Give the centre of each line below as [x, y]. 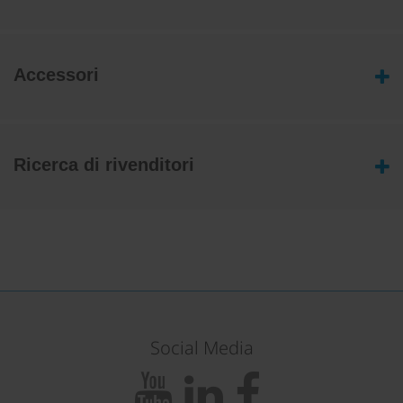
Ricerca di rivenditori [104, 165]
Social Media [201, 348]
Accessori [56, 75]
